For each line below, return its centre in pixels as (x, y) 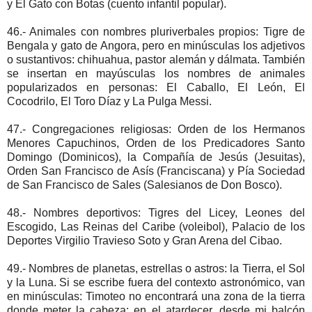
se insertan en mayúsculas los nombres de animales (156, 73)
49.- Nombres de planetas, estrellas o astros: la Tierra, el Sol (156, 268)
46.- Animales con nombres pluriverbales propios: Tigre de (156, 31)
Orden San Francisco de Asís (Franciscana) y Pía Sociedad (156, 171)
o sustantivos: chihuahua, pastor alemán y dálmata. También (156, 59)
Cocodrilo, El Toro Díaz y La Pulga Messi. (109, 101)
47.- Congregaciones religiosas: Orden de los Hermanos (156, 129)
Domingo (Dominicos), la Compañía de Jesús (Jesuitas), (156, 157)
